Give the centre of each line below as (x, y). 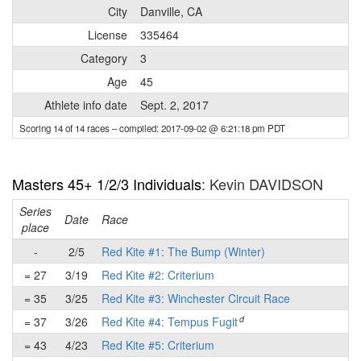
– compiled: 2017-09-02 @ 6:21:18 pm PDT (199, 128)
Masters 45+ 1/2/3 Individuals (107, 184)
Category (104, 58)
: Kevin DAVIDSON (262, 184)
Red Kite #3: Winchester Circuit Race (196, 298)
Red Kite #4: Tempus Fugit (170, 322)
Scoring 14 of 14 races (66, 128)
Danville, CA (171, 11)
